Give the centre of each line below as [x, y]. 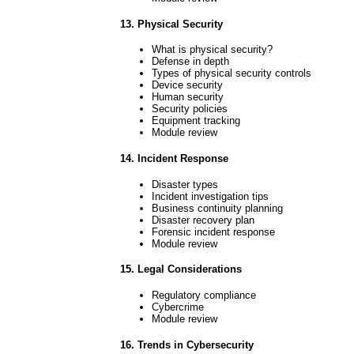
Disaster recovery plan [203, 220]
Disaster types [185, 184]
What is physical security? [212, 50]
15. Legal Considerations [181, 269]
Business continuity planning [217, 208]
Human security [188, 97]
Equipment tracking [196, 121]
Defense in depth [190, 62]
